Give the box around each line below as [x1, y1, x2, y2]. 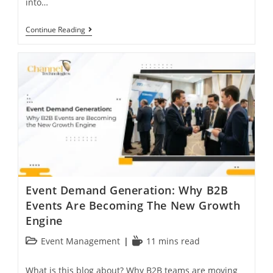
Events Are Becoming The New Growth [26, 198, 241, 213]
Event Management [41, 235, 121, 247]
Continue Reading [26, 24, 86, 35]
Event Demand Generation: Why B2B [26, 183, 229, 198]
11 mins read [146, 235, 200, 247]
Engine [26, 213, 63, 229]
